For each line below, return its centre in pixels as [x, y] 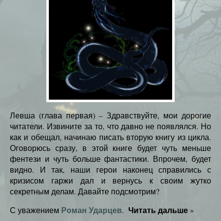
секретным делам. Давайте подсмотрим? [85, 191]
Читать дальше [158, 210]
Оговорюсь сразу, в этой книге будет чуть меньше [110, 147]
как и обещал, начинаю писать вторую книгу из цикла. [110, 137]
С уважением [36, 210]
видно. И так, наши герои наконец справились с [110, 169]
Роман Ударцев [92, 210]
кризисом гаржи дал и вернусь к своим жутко [110, 180]
